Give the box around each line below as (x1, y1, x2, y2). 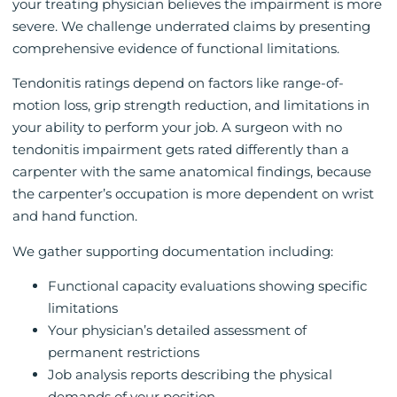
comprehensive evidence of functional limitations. (12, 39, 339, 57)
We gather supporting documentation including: (12, 242, 333, 260)
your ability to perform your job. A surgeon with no (12, 119, 342, 136)
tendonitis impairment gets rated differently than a (12, 141, 349, 159)
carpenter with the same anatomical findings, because (12, 163, 371, 181)
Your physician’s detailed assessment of (48, 321, 307, 339)
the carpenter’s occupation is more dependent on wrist (12, 185, 374, 203)
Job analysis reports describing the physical (48, 365, 332, 383)
